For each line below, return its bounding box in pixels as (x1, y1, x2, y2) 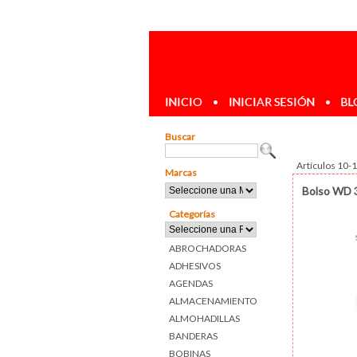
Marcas (165, 166, 197, 178)
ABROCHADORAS (169, 241, 246, 254)
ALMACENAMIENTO (169, 294, 257, 307)
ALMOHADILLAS (169, 312, 240, 324)
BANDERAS (169, 329, 218, 342)
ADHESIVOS (169, 259, 221, 272)
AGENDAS (169, 277, 213, 289)
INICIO (165, 94, 202, 108)
